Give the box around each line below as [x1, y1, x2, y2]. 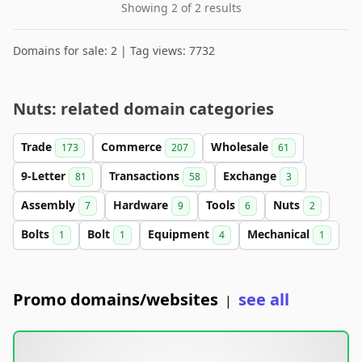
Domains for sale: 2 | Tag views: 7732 [13, 43, 215, 58]
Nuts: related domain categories [13, 98, 274, 120]
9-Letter [21, 168, 69, 183]
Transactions [109, 168, 183, 183]
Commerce [101, 139, 165, 154]
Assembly [21, 197, 78, 213]
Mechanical [247, 226, 313, 242]
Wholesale [211, 139, 271, 154]
